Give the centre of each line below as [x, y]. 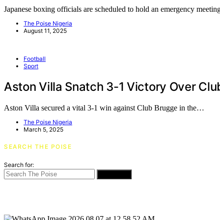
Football [35, 58]
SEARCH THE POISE [38, 146]
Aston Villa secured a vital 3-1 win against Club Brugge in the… [104, 108]
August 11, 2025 [45, 30]
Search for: [19, 165]
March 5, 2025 [43, 129]
